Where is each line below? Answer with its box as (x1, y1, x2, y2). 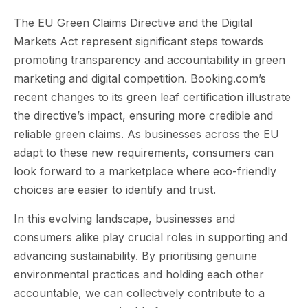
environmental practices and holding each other (14, 267, 264, 281)
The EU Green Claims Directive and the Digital (14, 16, 252, 30)
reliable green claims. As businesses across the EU (14, 127, 279, 142)
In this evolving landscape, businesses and (14, 211, 235, 225)
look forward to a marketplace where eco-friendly (14, 164, 276, 179)
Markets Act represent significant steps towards (14, 34, 263, 49)
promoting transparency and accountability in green (14, 53, 285, 67)
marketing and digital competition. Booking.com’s (14, 71, 266, 86)
